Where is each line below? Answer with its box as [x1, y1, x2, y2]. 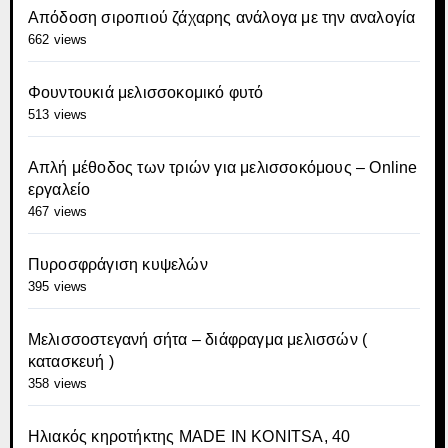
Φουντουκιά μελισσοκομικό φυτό [27, 84, 264, 101]
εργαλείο [27, 181, 91, 198]
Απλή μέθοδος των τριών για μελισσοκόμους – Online [27, 159, 418, 176]
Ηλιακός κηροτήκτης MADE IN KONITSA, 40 [27, 428, 351, 445]
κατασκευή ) [27, 353, 114, 370]
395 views [27, 279, 88, 294]
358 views [27, 376, 88, 391]
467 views [27, 204, 88, 219]
